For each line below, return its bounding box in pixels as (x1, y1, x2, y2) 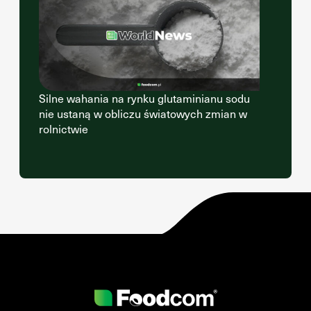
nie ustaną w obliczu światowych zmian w (39, 106, 247, 121)
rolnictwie (39, 121, 88, 136)
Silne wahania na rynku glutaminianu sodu (39, 91, 250, 106)
